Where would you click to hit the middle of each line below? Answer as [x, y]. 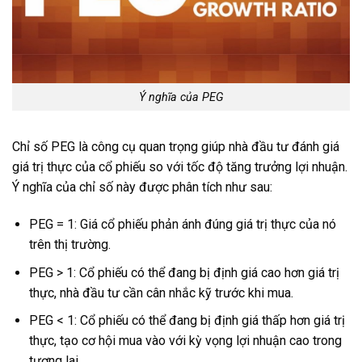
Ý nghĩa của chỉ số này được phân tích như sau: [142, 187]
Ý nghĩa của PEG [181, 97]
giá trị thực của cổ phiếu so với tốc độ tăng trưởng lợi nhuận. [180, 167]
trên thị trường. [69, 245]
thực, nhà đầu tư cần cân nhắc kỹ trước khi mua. [161, 293]
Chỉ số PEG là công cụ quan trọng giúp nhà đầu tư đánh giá [176, 147]
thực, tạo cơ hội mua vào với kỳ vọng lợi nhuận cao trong [185, 341]
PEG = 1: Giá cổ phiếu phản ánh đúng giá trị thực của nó [182, 225]
